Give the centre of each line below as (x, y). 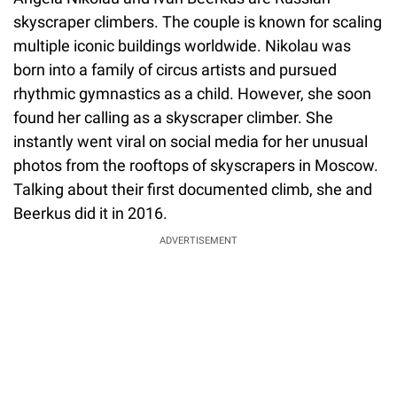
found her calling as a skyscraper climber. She (173, 117)
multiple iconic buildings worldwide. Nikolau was (182, 45)
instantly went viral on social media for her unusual (191, 141)
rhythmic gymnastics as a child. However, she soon (192, 93)
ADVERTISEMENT (198, 240)
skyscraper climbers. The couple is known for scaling (198, 21)
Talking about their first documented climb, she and (193, 189)
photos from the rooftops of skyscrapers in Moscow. (196, 165)
